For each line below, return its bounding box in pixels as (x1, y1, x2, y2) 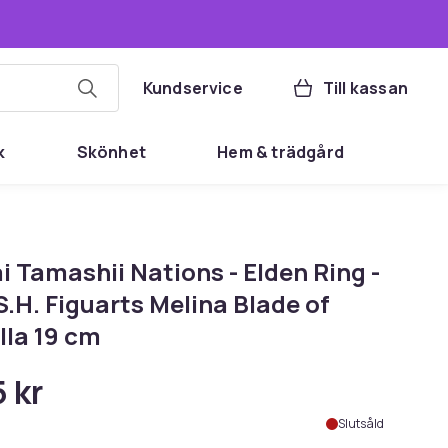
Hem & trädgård (217, 141, 344, 163)
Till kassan (322, 77, 408, 99)
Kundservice (142, 77, 243, 99)
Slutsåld (337, 415, 384, 432)
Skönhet (76, 141, 146, 163)
